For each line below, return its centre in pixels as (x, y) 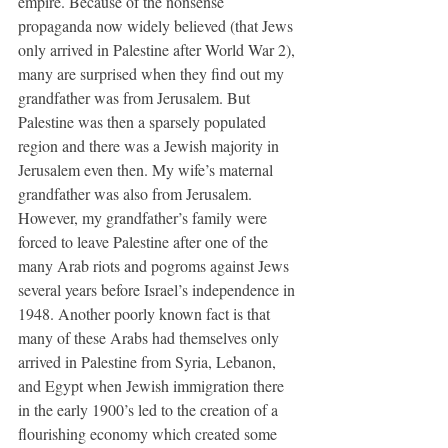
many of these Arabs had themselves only (150, 337)
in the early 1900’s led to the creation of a (150, 409)
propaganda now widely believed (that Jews (157, 25)
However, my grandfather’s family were (144, 217)
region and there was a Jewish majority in (150, 145)
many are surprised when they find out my (153, 73)
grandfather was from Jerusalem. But (136, 97)
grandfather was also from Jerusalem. (137, 193)
